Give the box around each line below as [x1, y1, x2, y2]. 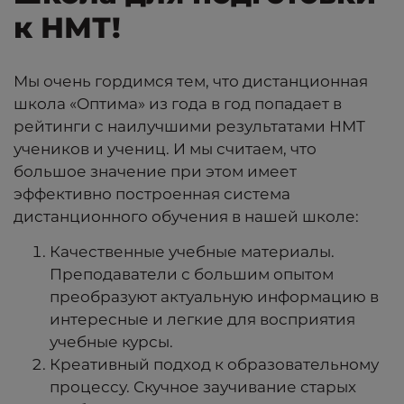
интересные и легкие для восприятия [50, 309, 355, 328]
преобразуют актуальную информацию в [50, 287, 379, 306]
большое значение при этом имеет [14, 161, 297, 180]
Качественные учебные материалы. [50, 242, 335, 261]
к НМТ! [14, 9, 129, 45]
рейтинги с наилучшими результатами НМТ [14, 116, 365, 135]
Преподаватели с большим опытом [50, 264, 334, 283]
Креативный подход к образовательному [50, 354, 379, 373]
